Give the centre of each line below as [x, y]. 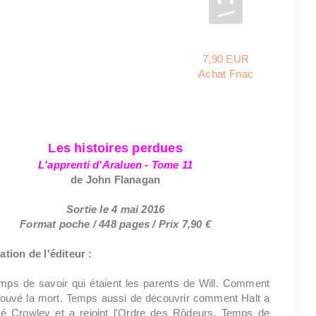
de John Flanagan [115, 180]
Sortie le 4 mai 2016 [115, 209]
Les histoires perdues [115, 148]
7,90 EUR [226, 59]
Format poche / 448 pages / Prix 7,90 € [116, 224]
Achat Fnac [226, 74]
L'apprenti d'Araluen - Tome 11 [115, 165]
